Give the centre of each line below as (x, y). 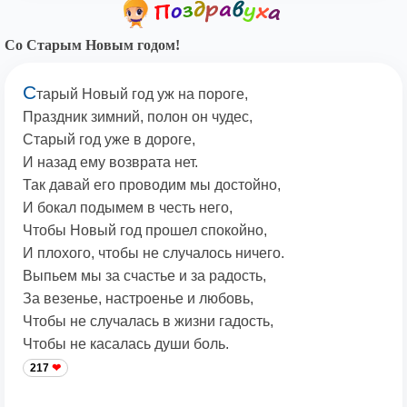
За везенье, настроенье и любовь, (138, 299)
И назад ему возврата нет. (114, 163)
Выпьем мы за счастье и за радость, (144, 276)
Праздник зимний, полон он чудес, (138, 117)
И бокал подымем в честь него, (128, 208)
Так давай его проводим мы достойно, (152, 185)
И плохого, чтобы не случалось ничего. (154, 253)
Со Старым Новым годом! (92, 45)
